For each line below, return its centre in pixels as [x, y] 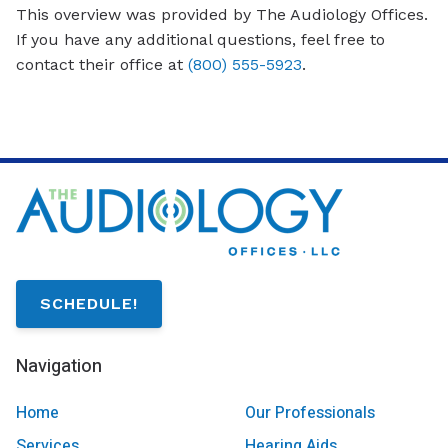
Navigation [59, 367]
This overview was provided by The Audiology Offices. [222, 15]
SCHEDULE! [89, 304]
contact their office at [102, 65]
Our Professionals [309, 412]
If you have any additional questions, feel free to [200, 40]
